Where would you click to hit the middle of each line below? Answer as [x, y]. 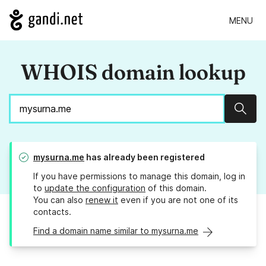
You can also [59, 200]
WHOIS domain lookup [133, 72]
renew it [102, 200]
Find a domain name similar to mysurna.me [116, 231]
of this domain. [176, 188]
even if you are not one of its [178, 200]
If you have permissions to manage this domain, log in [139, 176]
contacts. [52, 212]
